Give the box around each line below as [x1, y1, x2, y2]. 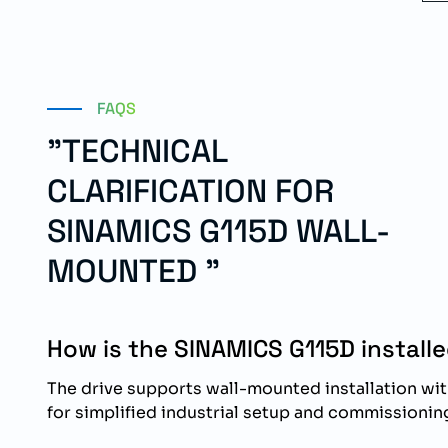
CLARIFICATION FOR [47, 171, 334, 211]
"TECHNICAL [47, 131, 227, 171]
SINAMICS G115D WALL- [47, 211, 390, 251]
